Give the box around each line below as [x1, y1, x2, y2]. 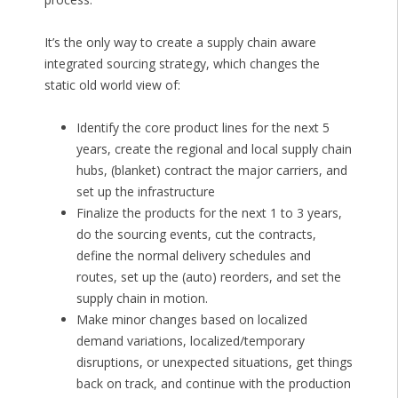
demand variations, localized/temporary [76, 332, 305, 350]
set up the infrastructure [76, 183, 215, 201]
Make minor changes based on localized [76, 311, 307, 329]
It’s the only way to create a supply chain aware [44, 34, 316, 52]
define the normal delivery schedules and [76, 247, 311, 265]
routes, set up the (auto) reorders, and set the [76, 268, 341, 286]
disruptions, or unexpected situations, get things [76, 354, 353, 371]
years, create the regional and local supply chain [76, 140, 352, 158]
